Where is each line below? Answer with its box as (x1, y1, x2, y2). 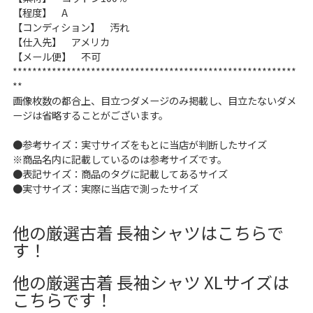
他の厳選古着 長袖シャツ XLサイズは (12, 269, 289, 294)
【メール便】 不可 (12, 48, 101, 64)
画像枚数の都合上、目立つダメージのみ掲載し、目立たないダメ (12, 92, 296, 108)
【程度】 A (12, 4, 68, 20)
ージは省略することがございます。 (12, 107, 168, 122)
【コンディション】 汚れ (12, 19, 129, 34)
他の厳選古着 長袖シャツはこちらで (12, 219, 284, 245)
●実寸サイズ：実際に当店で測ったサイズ (12, 180, 198, 196)
